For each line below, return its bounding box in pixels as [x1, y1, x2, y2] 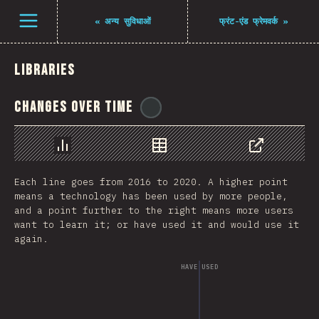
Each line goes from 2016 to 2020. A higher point [14, 176, 288, 188]
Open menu [16, 10, 68, 23]
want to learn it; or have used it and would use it [14, 219, 299, 231]
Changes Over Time [14, 98, 133, 116]
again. [14, 233, 48, 245]
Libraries [14, 61, 75, 79]
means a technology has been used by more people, [14, 190, 288, 202]
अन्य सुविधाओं [104, 16, 151, 26]
